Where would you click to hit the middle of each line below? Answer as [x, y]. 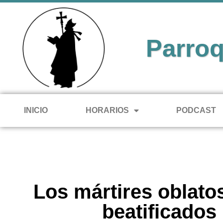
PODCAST [196, 110]
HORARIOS [107, 110]
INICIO [36, 110]
